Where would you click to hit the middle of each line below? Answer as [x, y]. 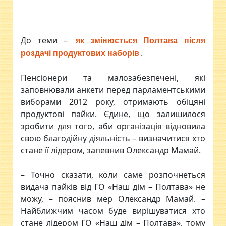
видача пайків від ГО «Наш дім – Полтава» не [113, 186]
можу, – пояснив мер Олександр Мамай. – [113, 199]
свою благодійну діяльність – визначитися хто [113, 138]
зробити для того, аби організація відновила [113, 126]
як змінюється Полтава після [140, 40]
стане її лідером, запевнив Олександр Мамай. [111, 150]
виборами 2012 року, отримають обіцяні [113, 102]
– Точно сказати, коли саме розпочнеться [113, 174]
